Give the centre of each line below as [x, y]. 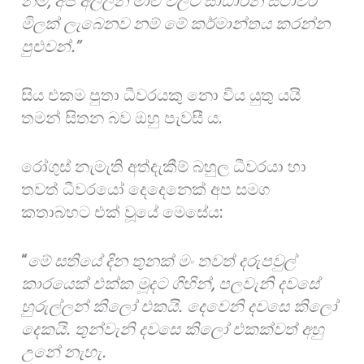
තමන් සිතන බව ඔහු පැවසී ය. [124, 117]
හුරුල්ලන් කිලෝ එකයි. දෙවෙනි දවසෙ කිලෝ [180, 306]
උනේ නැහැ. [64, 351]
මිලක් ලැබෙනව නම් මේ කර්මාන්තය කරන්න [176, 23]
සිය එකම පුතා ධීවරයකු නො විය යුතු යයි [161, 95]
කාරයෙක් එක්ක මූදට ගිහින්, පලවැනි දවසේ [171, 283]
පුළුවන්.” [51, 46]
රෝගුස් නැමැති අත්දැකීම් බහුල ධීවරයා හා [164, 166]
